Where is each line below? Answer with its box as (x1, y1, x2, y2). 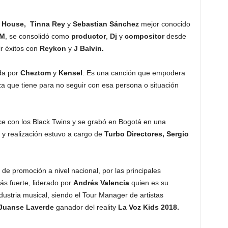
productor (71, 32, 106, 41)
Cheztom (20, 69, 51, 77)
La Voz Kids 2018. (118, 203, 181, 212)
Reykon (39, 44, 68, 53)
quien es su (131, 179, 168, 187)
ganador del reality (55, 203, 118, 212)
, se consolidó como (5, 32, 71, 41)
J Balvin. (73, 44, 104, 53)
